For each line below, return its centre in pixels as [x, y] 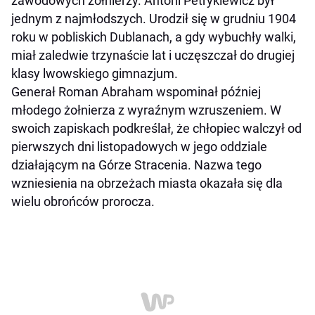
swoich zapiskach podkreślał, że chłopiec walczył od [156, 129]
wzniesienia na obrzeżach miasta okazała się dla [147, 184]
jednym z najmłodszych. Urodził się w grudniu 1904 [154, 19]
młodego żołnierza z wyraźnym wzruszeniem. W [146, 110]
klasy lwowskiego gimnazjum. [95, 74]
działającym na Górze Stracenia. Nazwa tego [136, 165]
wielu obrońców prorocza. [83, 202]
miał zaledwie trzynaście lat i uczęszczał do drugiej [153, 56]
